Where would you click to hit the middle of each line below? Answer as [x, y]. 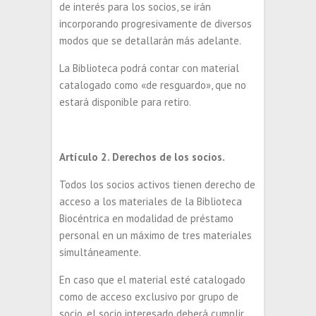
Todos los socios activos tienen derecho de [157, 184]
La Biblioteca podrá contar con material [149, 68]
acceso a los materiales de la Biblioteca [151, 201]
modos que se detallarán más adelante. [150, 41]
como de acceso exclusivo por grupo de [149, 297]
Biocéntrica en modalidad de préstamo [146, 218]
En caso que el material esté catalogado [152, 280]
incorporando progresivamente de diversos [156, 24]
